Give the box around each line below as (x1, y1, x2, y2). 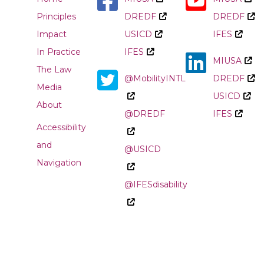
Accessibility (37, 122, 86, 133)
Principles (37, 11, 76, 22)
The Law (37, 64, 71, 75)
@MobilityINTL (124, 73, 186, 84)
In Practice (37, 47, 81, 57)
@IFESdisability (124, 179, 188, 190)
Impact (37, 29, 67, 39)
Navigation (37, 157, 81, 168)
